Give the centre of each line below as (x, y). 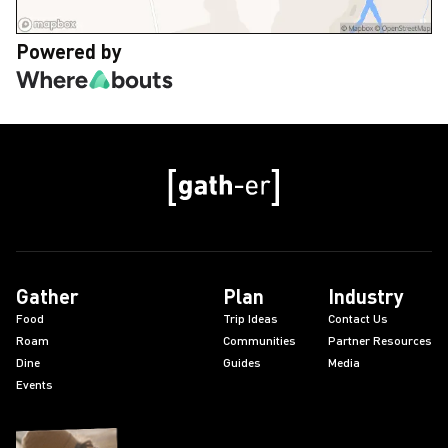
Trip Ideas (250, 318)
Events (34, 384)
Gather (47, 296)
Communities (259, 340)
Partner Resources (380, 340)
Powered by (69, 51)
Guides (242, 362)
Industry (366, 296)
